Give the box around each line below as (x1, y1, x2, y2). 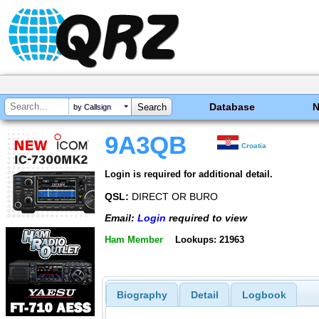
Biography (116, 289, 167, 301)
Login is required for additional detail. (105, 168, 273, 179)
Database (209, 101, 256, 113)
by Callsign (73, 103, 111, 112)
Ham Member (105, 234, 163, 245)
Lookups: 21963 (174, 234, 244, 245)
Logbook (241, 289, 286, 301)
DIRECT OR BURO (129, 190, 218, 202)
